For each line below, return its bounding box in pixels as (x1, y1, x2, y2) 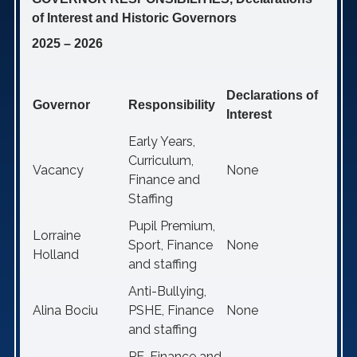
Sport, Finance (128, 237, 213, 253)
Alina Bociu (33, 303, 98, 318)
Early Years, (128, 134, 195, 149)
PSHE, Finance (128, 303, 214, 318)
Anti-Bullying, (128, 284, 206, 299)
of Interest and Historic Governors (32, 11, 237, 25)
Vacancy (33, 163, 84, 178)
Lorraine (33, 228, 80, 243)
